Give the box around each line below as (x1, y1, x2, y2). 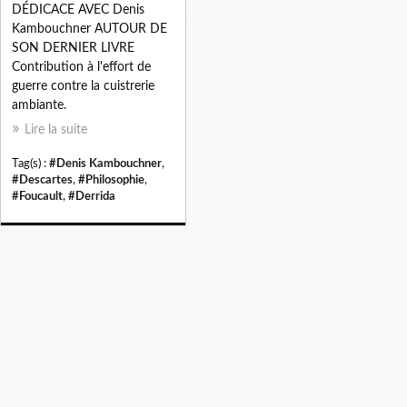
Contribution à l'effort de (12, 60, 151, 74)
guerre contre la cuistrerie (12, 79, 154, 93)
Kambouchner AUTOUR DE (12, 22, 167, 35)
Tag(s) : (12, 157, 49, 169)
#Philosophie (78, 174, 144, 185)
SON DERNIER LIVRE (12, 41, 134, 55)
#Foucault (12, 190, 63, 202)
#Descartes (12, 174, 73, 185)
